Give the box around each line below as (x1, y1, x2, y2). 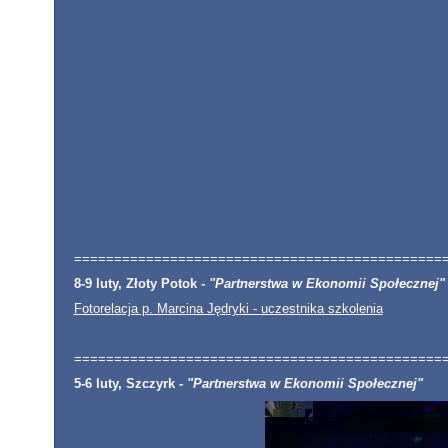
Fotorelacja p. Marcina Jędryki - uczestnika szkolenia (73, 301, 383, 316)
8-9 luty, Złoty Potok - (73, 276, 205, 291)
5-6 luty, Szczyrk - (73, 376, 183, 391)
